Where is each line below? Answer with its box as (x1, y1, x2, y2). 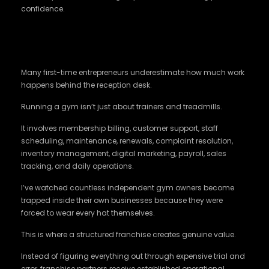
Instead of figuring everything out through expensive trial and (21, 251, 245, 261)
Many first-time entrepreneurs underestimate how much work (21, 67, 244, 77)
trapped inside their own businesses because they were (21, 195, 223, 205)
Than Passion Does (21, 40, 121, 52)
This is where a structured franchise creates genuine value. (21, 229, 236, 240)
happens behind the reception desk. (21, 80, 152, 90)
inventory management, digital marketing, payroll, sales (21, 148, 226, 159)
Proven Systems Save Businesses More (21, 25, 225, 37)
